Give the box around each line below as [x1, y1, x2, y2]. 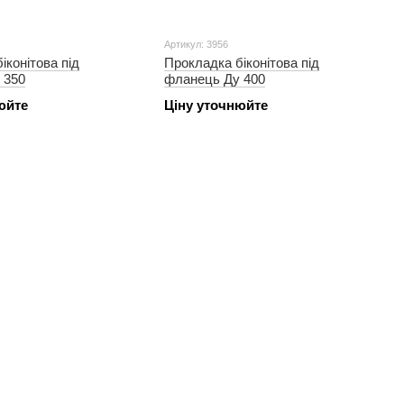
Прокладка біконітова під [164, 55, 319, 70]
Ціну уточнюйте [164, 97, 268, 113]
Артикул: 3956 [164, 39, 228, 50]
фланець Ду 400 [164, 71, 265, 87]
